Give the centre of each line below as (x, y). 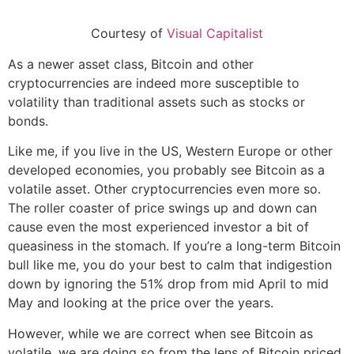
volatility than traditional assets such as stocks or (156, 102)
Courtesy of (129, 34)
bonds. (28, 121)
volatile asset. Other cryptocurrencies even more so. (164, 189)
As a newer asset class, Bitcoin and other (131, 64)
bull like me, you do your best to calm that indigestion (170, 265)
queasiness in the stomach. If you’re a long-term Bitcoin (174, 246)
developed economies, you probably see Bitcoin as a (166, 170)
